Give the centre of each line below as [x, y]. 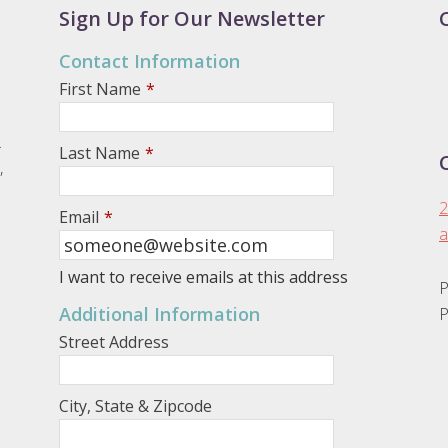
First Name [100, 88]
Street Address [114, 341]
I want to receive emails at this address [203, 276]
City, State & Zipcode [135, 405]
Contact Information [149, 60]
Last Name [99, 152]
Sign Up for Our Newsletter [192, 18]
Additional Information [159, 313]
